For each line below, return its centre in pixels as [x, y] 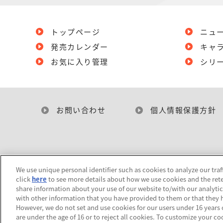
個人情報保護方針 [183, 110]
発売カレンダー [80, 47]
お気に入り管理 [80, 62]
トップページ [75, 32]
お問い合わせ [81, 110]
